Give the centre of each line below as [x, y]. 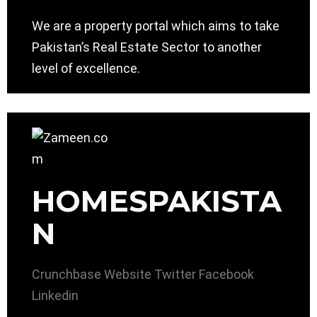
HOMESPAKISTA [157, 201]
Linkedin [55, 296]
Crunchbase [67, 275]
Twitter [175, 275]
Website [128, 275]
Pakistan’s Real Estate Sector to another [147, 47]
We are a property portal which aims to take [156, 26]
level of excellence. [86, 69]
